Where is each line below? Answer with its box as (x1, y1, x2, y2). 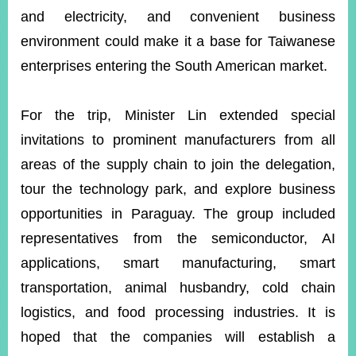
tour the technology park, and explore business (21, 181, 335, 197)
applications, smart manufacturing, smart (21, 255, 335, 271)
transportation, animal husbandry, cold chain (21, 280, 335, 296)
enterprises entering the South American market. (21, 58, 331, 74)
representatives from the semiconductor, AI (21, 230, 335, 246)
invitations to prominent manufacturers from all (21, 132, 335, 148)
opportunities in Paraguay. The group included (21, 206, 335, 222)
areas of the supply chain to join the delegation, (21, 157, 335, 172)
